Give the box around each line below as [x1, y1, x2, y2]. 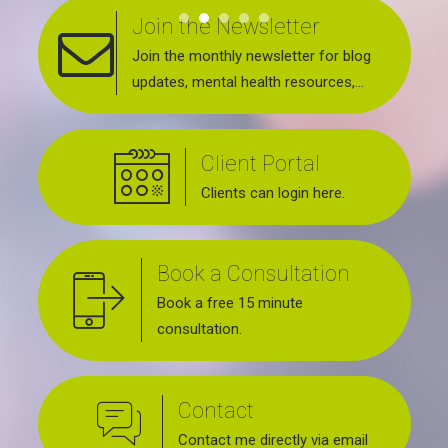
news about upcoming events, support [132, 99, 385, 118]
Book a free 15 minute [156, 294, 303, 313]
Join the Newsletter [132, 14, 321, 40]
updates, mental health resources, [132, 73, 356, 92]
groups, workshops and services [132, 125, 346, 144]
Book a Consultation [156, 261, 350, 287]
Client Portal [201, 150, 321, 176]
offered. [132, 151, 186, 170]
